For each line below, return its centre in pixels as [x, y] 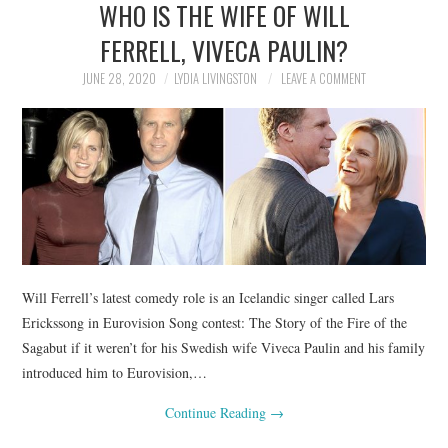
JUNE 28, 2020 [119, 78]
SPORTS [70, 162]
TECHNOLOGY [89, 213]
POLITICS [75, 60]
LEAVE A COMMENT [323, 78]
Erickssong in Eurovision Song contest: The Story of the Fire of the [215, 322]
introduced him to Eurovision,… [115, 372]
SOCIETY [72, 111]
